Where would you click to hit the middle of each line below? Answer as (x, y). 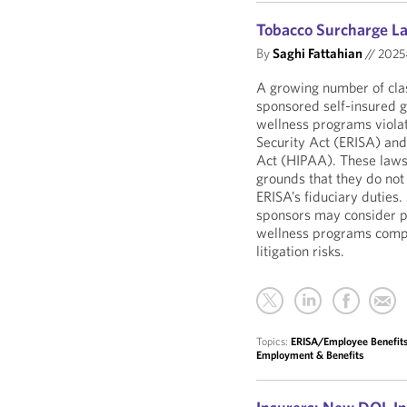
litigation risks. (301, 251)
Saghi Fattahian (318, 53)
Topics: (274, 341)
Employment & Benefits (310, 355)
